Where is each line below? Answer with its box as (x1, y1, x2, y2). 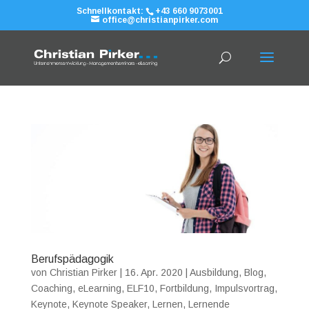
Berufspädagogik (30, 252, 114, 265)
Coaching (30, 282, 72, 294)
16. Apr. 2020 (124, 266, 183, 278)
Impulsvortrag (214, 282, 275, 294)
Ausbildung (189, 266, 239, 278)
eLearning (77, 282, 121, 294)
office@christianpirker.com (101, 15, 218, 25)
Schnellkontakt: (77, 6, 146, 16)
